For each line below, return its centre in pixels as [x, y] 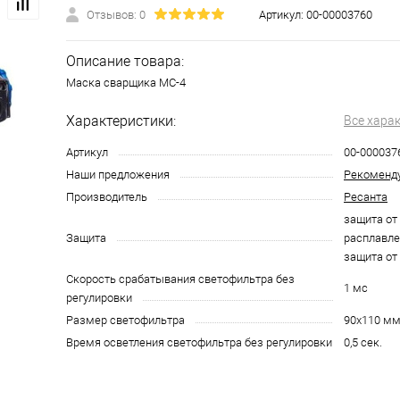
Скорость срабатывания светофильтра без [180, 279]
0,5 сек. [363, 342]
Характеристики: [121, 121]
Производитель [107, 197]
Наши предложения [118, 175]
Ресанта [366, 197]
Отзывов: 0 [116, 15]
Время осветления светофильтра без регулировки [199, 342]
